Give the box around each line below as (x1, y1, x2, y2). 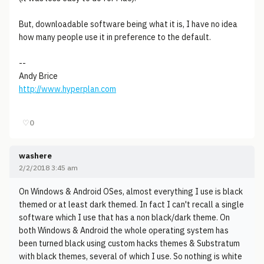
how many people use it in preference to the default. (19, 32, 211, 42)
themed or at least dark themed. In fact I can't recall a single (19, 199, 244, 210)
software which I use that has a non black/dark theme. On (19, 212, 230, 223)
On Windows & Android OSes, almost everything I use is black (19, 186, 243, 197)
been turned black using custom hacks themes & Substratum (19, 238, 240, 249)
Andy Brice (19, 71, 58, 81)
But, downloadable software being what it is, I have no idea (19, 19, 237, 29)
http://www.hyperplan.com (19, 84, 116, 94)
